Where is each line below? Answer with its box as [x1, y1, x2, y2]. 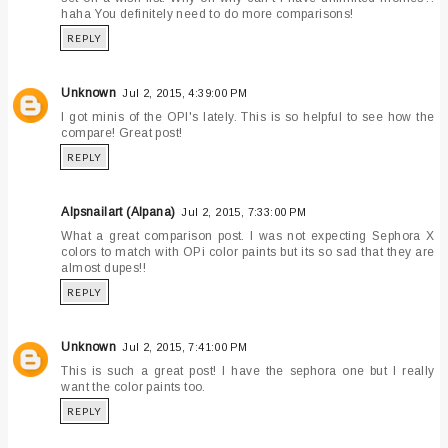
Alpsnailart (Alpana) [61, 205, 176, 220]
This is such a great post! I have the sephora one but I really [61, 364, 435, 379]
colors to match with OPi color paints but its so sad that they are [61, 245, 435, 260]
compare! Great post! [61, 126, 183, 141]
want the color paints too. [61, 380, 206, 395]
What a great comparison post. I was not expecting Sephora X [61, 229, 435, 244]
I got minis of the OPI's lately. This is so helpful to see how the [61, 110, 435, 125]
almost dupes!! [61, 261, 147, 276]
